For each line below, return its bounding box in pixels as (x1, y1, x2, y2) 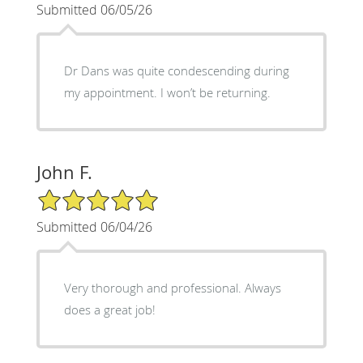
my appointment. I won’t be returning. (63, 83, 271, 100)
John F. (36, 160, 92, 184)
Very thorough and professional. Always (63, 279, 281, 296)
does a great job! (63, 301, 156, 318)
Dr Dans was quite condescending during (63, 62, 289, 79)
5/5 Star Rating (36, 186, 117, 203)
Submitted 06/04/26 (36, 217, 152, 236)
